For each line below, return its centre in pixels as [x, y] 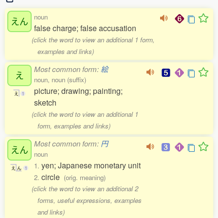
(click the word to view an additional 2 [85, 189]
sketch [45, 102]
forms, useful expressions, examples [89, 200]
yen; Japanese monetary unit [91, 165]
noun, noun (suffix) [60, 80]
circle [53, 177]
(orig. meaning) [85, 177]
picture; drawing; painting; [78, 91]
